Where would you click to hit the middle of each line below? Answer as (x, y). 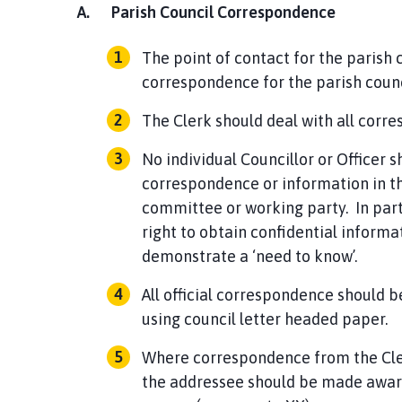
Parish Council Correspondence (223, 12)
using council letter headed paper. (266, 319)
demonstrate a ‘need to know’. (251, 256)
